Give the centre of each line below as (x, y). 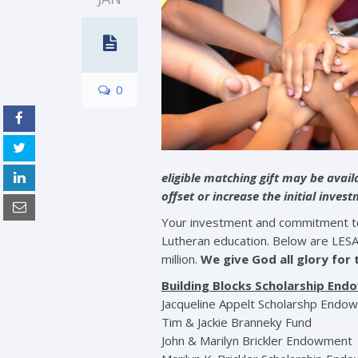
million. (181, 259)
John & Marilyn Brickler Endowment (257, 340)
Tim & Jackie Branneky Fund (237, 322)
